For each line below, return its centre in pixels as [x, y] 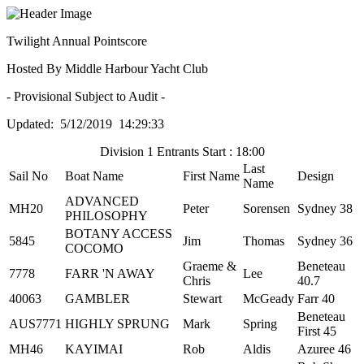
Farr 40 [316, 299]
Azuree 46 [324, 349]
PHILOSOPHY [106, 216]
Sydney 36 [325, 241]
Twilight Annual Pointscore [77, 41]
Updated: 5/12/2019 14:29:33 [85, 124]
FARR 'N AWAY [110, 273]
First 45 [317, 331]
